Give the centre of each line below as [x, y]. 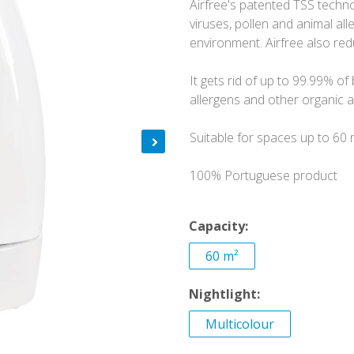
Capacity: [218, 226]
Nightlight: [224, 294]
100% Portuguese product [264, 175]
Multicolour [240, 324]
